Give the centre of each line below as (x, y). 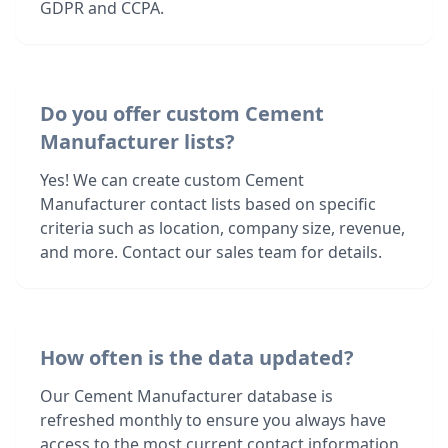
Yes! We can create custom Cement (172, 180)
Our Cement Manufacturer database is (186, 396)
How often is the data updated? (197, 357)
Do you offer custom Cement (182, 113)
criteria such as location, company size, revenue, (222, 228)
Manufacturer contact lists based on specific (208, 204)
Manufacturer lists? (137, 141)
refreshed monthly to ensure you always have (213, 420)
